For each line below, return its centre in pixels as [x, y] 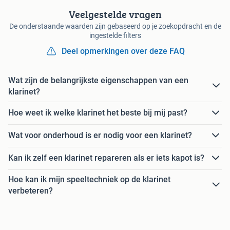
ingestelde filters [115, 35]
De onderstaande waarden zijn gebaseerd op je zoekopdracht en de [115, 26]
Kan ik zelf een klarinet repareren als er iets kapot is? [106, 158]
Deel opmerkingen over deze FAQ [123, 51]
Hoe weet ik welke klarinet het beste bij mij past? [98, 113]
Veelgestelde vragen [115, 14]
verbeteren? [31, 190]
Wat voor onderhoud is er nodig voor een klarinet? [100, 136]
